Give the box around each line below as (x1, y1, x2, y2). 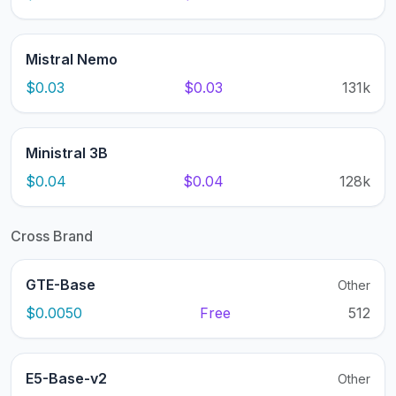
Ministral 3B (26, 144, 108, 163)
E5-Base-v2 (26, 369, 107, 388)
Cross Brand (11, 227, 93, 246)
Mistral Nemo (26, 50, 118, 69)
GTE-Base (26, 276, 95, 294)
